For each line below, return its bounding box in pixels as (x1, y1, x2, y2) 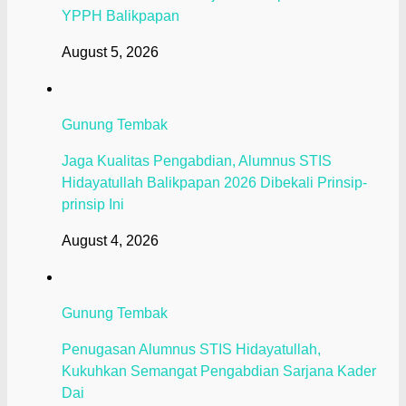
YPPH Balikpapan (62, 8, 179, 24)
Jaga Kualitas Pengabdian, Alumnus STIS (62, 153, 332, 169)
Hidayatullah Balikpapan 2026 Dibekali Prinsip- (62, 175, 367, 191)
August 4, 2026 (62, 233, 159, 249)
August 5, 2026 (62, 44, 159, 61)
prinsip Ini (62, 197, 124, 213)
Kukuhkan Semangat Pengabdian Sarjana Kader (62, 363, 376, 380)
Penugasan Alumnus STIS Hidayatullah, (62, 342, 321, 358)
